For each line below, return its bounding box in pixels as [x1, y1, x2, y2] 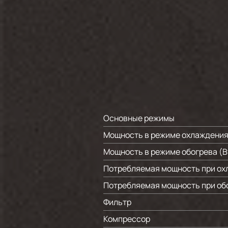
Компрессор [103, 213, 150, 224]
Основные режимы [103, 112, 175, 124]
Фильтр [103, 196, 131, 208]
